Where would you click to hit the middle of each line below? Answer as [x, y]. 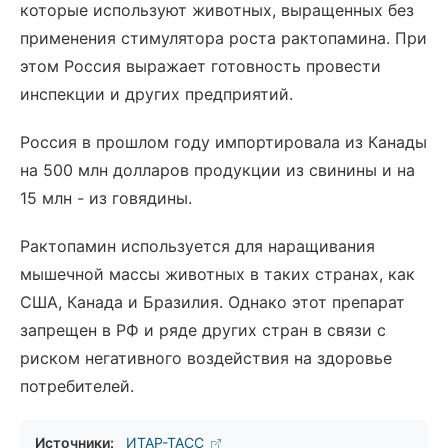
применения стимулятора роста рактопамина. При [223, 38]
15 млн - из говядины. [106, 198]
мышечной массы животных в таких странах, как [217, 274]
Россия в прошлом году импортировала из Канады [223, 142]
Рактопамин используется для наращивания [197, 246]
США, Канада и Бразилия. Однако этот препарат [212, 302]
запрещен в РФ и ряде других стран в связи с [203, 330]
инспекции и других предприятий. [156, 94]
